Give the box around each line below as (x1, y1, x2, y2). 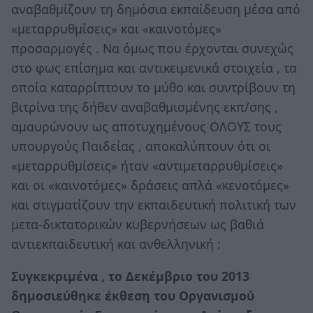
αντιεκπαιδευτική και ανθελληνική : (11, 235, 221, 253)
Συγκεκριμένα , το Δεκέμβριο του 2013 (11, 267, 249, 284)
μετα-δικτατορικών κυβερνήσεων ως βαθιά (11, 216, 264, 233)
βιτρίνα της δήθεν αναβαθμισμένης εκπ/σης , (11, 99, 278, 116)
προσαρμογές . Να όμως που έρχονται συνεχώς (11, 40, 293, 57)
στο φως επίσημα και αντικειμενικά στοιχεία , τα (11, 59, 297, 77)
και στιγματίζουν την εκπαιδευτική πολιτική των (11, 196, 296, 214)
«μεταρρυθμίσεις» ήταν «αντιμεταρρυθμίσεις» (11, 157, 283, 175)
